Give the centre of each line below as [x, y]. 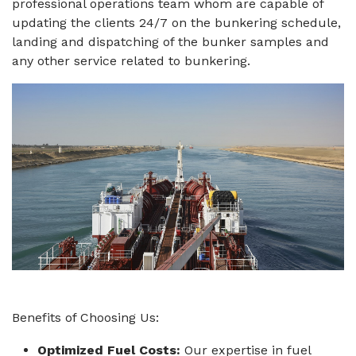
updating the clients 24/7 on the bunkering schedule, [176, 23]
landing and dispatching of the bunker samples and [170, 42]
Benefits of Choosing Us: [85, 318]
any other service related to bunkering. [131, 61]
